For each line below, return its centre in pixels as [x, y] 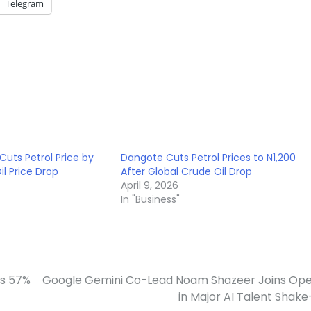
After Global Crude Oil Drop [187, 172]
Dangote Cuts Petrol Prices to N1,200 [209, 158]
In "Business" [151, 200]
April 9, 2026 [150, 186]
